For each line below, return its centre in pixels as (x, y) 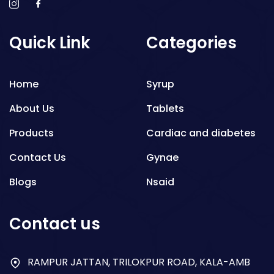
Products (31, 133)
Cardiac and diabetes (201, 133)
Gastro (164, 231)
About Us (32, 109)
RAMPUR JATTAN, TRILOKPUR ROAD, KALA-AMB (139, 262)
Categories (191, 43)
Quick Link (50, 43)
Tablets (165, 109)
